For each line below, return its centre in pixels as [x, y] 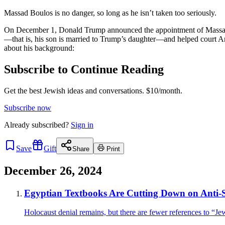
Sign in [82, 125]
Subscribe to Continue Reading [84, 69]
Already [18, 125]
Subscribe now [28, 107]
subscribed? [50, 125]
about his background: [39, 48]
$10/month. [163, 90]
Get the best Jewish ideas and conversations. [74, 90]
